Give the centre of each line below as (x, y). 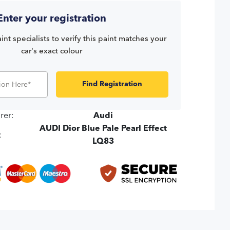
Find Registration (112, 84)
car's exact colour (52, 52)
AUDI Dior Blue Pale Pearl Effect (103, 129)
